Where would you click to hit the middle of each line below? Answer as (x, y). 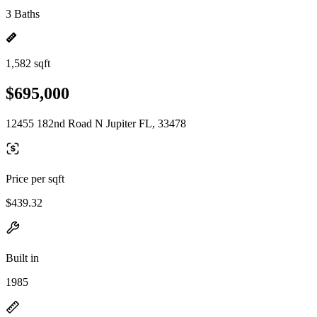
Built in (22, 258)
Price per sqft (35, 178)
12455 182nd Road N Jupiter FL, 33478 (96, 123)
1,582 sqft (28, 63)
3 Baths (23, 14)
